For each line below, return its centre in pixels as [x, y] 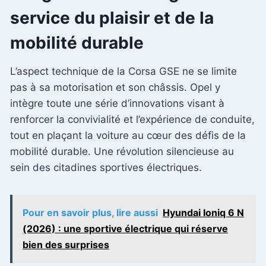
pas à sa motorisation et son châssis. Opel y [115, 87]
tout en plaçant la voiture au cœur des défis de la [128, 135]
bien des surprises [66, 244]
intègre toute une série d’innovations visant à [117, 103]
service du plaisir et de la [112, 18]
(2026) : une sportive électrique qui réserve [125, 228]
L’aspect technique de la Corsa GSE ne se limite [123, 71]
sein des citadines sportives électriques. [106, 167]
